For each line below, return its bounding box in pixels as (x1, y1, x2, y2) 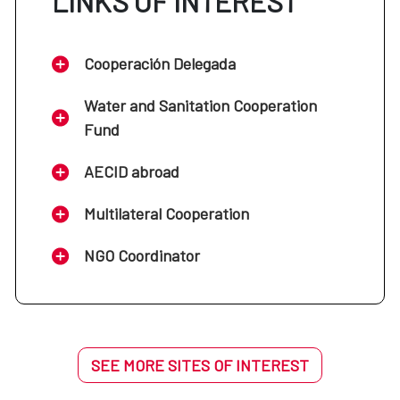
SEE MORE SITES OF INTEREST (91, 355, 309, 376)
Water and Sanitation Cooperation (84, 96, 317, 116)
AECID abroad (84, 162, 179, 182)
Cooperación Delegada (84, 54, 236, 74)
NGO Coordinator (84, 246, 200, 266)
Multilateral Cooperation (84, 204, 249, 224)
